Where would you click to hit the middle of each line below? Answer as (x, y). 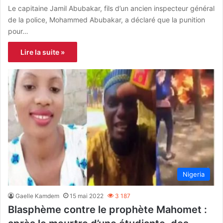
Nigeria (194, 174)
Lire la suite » (43, 52)
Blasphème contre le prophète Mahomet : (108, 210)
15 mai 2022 (87, 196)
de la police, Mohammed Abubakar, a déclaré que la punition (107, 19)
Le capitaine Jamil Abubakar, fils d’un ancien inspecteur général (111, 8)
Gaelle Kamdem (37, 196)
